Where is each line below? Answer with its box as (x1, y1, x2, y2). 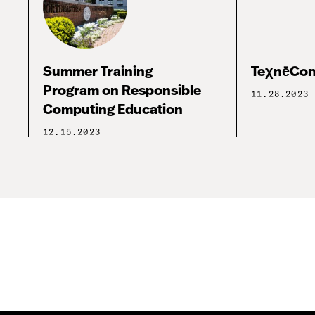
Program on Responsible (43, 84, 201, 98)
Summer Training (43, 65, 153, 79)
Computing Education (43, 103, 183, 117)
